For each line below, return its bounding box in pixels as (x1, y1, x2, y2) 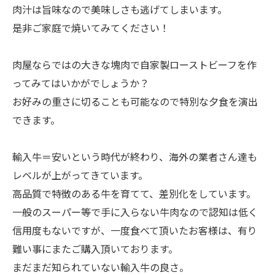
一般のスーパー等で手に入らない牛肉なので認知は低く (12, 204, 258, 219)
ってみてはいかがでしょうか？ (12, 76, 149, 90)
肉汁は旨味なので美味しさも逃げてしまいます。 (12, 2, 227, 17)
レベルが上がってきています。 (12, 168, 148, 182)
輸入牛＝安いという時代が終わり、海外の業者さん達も (12, 149, 257, 164)
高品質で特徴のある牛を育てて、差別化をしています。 (12, 186, 256, 201)
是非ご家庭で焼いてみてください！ (12, 20, 169, 35)
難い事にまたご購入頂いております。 (12, 241, 178, 256)
